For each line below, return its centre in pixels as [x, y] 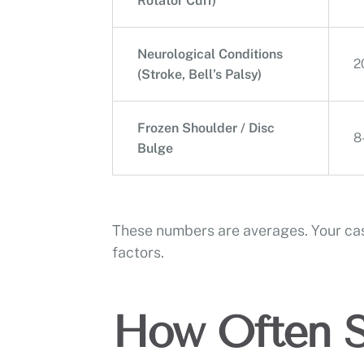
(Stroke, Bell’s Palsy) [199, 74]
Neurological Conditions [210, 54]
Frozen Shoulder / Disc [206, 128]
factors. [138, 252]
